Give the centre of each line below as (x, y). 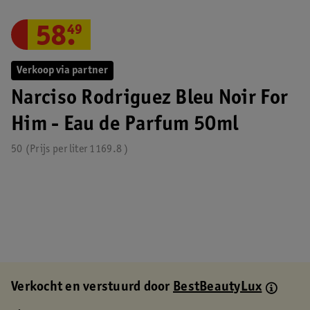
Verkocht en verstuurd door (92, 288)
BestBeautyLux (218, 288)
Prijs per (48, 149)
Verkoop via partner (62, 70)
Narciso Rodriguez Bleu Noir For (150, 99)
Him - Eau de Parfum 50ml (125, 125)
